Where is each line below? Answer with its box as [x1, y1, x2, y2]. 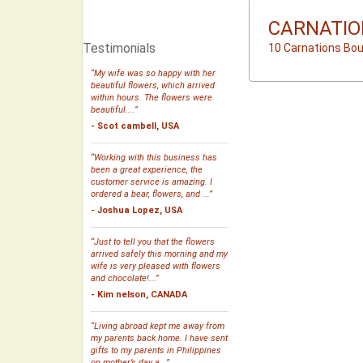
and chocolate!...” [91, 273, 159, 284]
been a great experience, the [91, 164, 203, 175]
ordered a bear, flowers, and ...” [91, 189, 212, 199]
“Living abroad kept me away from [91, 321, 224, 331]
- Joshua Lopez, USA [91, 205, 182, 216]
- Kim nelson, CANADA [91, 289, 187, 300]
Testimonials [83, 41, 156, 56]
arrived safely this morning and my [91, 249, 228, 259]
